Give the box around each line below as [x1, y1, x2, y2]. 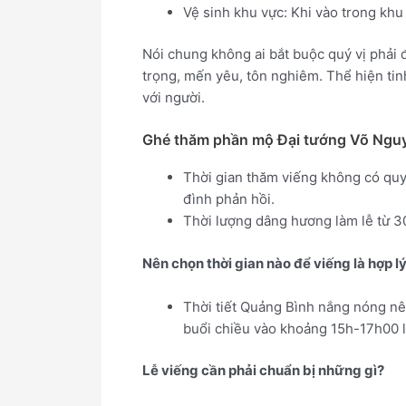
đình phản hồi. [183, 190, 275, 208]
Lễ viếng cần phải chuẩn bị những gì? [142, 362, 384, 380]
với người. [142, 89, 205, 107]
